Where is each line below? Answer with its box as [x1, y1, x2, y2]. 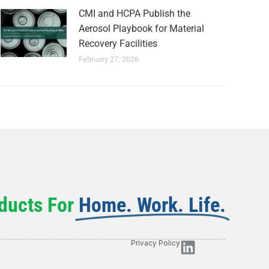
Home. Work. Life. [79, 193, 226, 217]
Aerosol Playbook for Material [79, 23, 204, 34]
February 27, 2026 [79, 55, 139, 64]
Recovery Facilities [79, 38, 157, 49]
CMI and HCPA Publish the [79, 8, 190, 19]
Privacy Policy [131, 238, 180, 247]
